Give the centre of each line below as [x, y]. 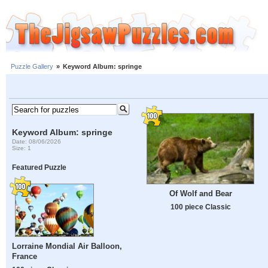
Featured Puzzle [39, 167]
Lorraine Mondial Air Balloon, [67, 246]
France [25, 257]
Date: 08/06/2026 [37, 141]
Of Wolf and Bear [200, 194]
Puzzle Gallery [32, 67]
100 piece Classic [200, 207]
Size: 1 [22, 148]
